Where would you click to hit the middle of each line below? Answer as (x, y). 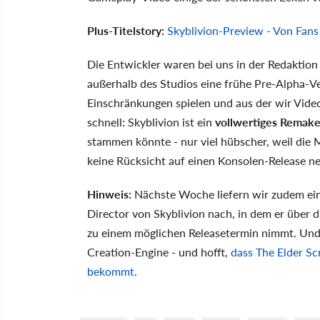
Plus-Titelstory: (126, 30)
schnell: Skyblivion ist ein (151, 121)
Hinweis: (111, 194)
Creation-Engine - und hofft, (159, 251)
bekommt (111, 271)
